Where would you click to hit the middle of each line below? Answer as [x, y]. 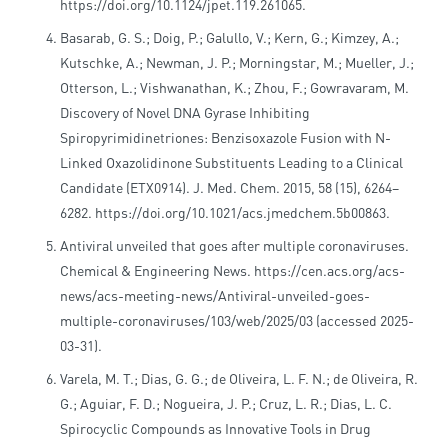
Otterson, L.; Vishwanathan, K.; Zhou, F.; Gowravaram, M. [234, 88]
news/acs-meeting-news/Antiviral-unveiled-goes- [215, 296]
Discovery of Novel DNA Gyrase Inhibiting [185, 113]
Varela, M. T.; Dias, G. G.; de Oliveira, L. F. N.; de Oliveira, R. [239, 379]
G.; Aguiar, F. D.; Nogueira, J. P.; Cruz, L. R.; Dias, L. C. [226, 404]
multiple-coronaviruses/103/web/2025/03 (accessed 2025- [237, 321]
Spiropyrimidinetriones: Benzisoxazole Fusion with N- [225, 138]
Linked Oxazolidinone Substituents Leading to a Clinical [231, 163]
